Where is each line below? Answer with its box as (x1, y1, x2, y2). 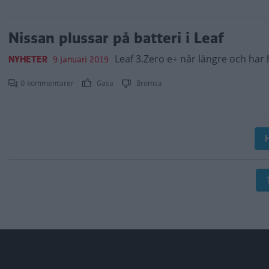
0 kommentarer (20, 78, 76, 89)
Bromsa (134, 78, 162, 89)
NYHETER (8, 53, 47, 65)
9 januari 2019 (53, 53, 109, 65)
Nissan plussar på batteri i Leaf (8, 28, 224, 49)
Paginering (8, 166, 83, 187)
